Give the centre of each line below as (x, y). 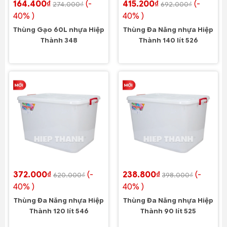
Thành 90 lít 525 (168, 211)
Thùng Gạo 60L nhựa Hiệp (59, 30)
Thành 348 (59, 41)
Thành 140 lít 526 (168, 41)
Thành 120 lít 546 (59, 211)
